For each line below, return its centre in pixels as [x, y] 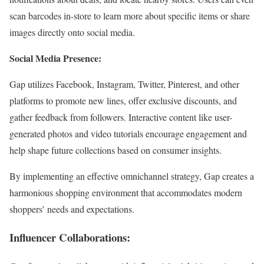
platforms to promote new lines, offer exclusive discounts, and [123, 100]
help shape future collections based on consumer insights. [115, 150]
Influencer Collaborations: [70, 237]
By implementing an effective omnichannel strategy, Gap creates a [132, 176]
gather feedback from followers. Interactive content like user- [121, 117]
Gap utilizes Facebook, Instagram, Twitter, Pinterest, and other [124, 84]
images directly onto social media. [72, 32]
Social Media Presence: [55, 58]
